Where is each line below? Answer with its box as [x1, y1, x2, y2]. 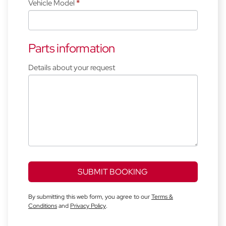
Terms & [151, 193, 173, 201]
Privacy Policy [70, 202, 106, 210]
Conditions [28, 202, 57, 210]
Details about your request [28, 63, 115, 73]
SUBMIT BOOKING [78, 166, 148, 178]
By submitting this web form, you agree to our [28, 193, 151, 201]
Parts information [28, 40, 115, 56]
